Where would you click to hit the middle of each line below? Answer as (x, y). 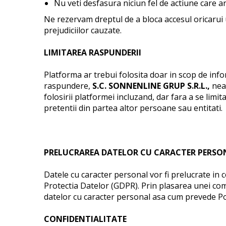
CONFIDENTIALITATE (85, 219)
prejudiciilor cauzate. (83, 30)
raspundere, (68, 86)
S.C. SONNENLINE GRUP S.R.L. (150, 86)
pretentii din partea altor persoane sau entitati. (133, 108)
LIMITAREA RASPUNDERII (93, 52)
